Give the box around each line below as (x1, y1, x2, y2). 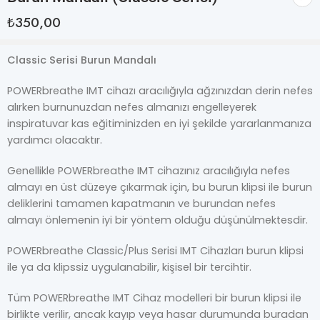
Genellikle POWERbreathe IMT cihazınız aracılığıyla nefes (7, 164, 290, 179)
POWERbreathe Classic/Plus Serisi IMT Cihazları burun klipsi (7, 244, 304, 259)
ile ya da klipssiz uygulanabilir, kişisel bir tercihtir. (7, 260, 251, 275)
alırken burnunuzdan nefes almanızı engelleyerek (7, 100, 256, 115)
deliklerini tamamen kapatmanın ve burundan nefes (7, 196, 276, 211)
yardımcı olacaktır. (7, 133, 102, 148)
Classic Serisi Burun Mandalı (7, 53, 156, 68)
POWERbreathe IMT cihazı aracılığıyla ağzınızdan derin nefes (7, 84, 313, 99)
